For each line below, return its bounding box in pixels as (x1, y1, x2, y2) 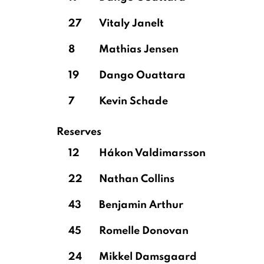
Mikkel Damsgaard (99, 252, 197, 262)
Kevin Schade (99, 96, 168, 107)
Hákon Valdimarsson (99, 148, 206, 159)
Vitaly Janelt (99, 18, 164, 29)
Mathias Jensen (99, 44, 179, 55)
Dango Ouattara (99, 70, 186, 81)
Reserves (57, 127, 101, 137)
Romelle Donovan (99, 226, 189, 236)
